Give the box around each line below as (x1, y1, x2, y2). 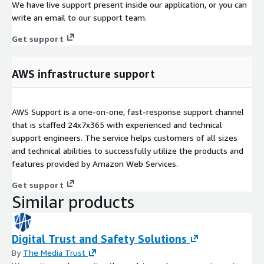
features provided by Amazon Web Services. (12, 159, 178, 169)
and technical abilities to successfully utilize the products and (12, 146, 243, 156)
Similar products (12, 192, 134, 212)
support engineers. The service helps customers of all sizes (12, 133, 237, 143)
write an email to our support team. (12, 12, 147, 23)
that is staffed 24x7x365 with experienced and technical (12, 120, 222, 130)
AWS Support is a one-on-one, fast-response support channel (12, 107, 244, 117)
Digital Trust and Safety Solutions (12, 232, 187, 246)
